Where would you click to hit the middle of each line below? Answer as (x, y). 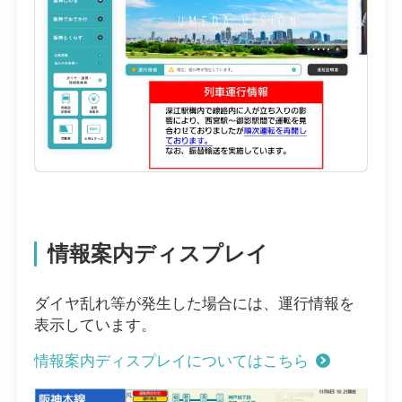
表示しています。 (95, 325)
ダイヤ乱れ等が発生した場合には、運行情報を (194, 303)
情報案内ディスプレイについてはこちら (171, 362)
